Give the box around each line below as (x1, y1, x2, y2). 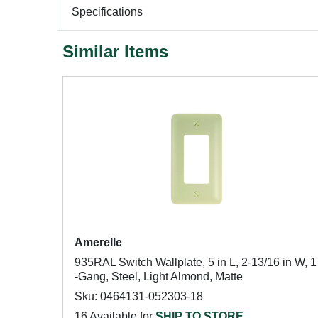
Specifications (72, 5, 143, 18)
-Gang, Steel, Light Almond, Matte (75, 270, 243, 283)
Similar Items (62, 42, 168, 61)
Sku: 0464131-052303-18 (75, 290, 203, 302)
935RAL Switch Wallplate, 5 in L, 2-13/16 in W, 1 (75, 256, 317, 268)
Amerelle (75, 236, 122, 248)
